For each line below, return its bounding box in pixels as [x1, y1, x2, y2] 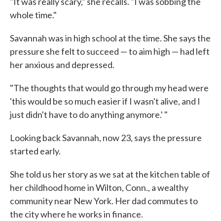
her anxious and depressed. [10, 59, 114, 70]
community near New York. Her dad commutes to [10, 195, 198, 206]
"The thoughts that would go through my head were [10, 82, 209, 93]
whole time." [10, 9, 57, 20]
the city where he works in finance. [10, 209, 143, 220]
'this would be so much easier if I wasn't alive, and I [10, 96, 200, 107]
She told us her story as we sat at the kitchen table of [10, 169, 210, 180]
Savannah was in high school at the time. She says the [10, 33, 211, 43]
